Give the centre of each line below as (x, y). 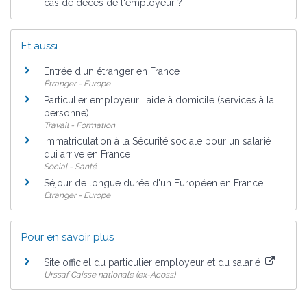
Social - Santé (70, 167)
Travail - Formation (79, 125)
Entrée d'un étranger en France (112, 71)
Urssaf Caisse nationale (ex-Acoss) (110, 274)
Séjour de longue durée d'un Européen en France (153, 183)
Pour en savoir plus (67, 237)
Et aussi (39, 46)
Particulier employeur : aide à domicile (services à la (159, 100)
